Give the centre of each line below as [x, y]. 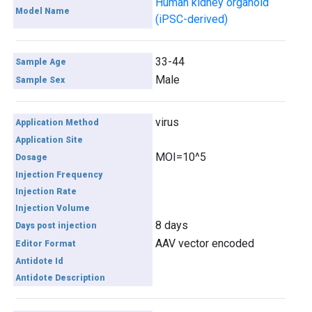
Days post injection [56, 226]
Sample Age [41, 62]
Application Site [49, 140]
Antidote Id [40, 261]
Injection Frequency [59, 175]
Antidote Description [61, 278]
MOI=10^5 [181, 157]
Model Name [43, 11]
